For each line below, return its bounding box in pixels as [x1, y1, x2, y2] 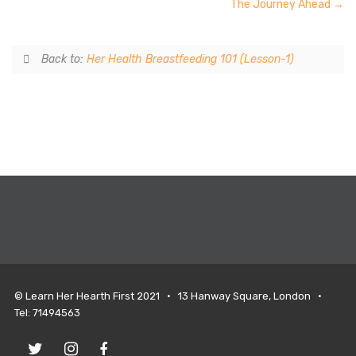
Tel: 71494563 [14, 307, 80, 319]
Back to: [41, 52, 87, 66]
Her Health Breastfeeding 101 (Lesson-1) [86, 52, 294, 66]
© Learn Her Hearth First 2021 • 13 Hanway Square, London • [14, 290, 327, 302]
